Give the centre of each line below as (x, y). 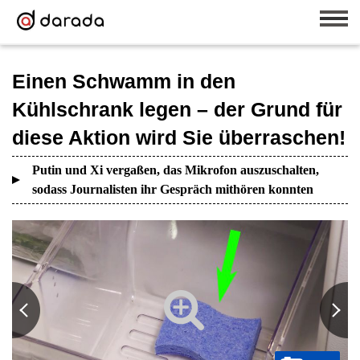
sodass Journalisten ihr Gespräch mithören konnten (173, 189)
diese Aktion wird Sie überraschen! (179, 137)
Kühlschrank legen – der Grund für (177, 109)
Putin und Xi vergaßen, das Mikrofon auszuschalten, (176, 170)
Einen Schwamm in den (124, 81)
